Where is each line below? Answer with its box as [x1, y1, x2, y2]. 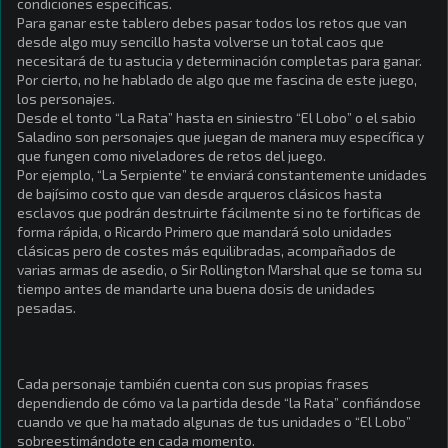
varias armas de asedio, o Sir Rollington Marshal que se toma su [17, 261, 422, 278]
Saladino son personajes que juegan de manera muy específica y [17, 128, 424, 145]
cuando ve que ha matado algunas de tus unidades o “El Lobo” [17, 413, 411, 430]
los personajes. [17, 90, 115, 107]
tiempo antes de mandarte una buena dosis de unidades [17, 280, 375, 297]
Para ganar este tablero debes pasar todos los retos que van [17, 14, 407, 31]
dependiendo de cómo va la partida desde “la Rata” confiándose [17, 394, 421, 411]
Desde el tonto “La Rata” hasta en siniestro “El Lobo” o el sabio [17, 109, 416, 126]
